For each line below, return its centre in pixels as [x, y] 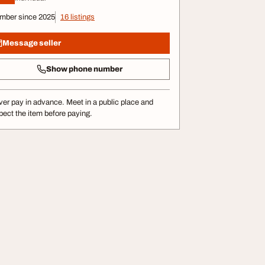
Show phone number [84, 69]
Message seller [32, 43]
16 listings [77, 17]
